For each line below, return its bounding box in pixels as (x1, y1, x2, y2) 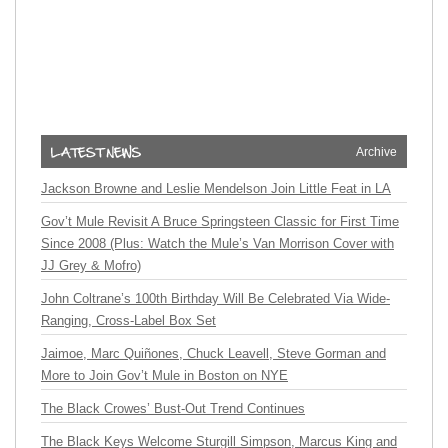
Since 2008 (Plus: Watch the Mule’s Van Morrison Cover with (41, 236, 394, 251)
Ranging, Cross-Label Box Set (41, 313, 216, 328)
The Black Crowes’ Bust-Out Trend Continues (41, 401, 305, 416)
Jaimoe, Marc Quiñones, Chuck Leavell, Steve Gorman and (41, 346, 386, 361)
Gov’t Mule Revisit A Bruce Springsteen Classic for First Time (41, 214, 399, 229)
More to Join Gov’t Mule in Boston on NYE (41, 368, 288, 383)
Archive (356, 145, 397, 159)
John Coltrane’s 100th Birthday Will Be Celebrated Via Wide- (41, 291, 390, 306)
